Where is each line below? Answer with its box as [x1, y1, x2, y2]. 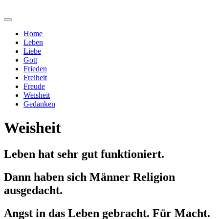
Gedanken [23, 100, 55, 108]
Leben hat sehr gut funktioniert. [4, 147, 167, 160]
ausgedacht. [4, 183, 63, 197]
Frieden [23, 65, 47, 73]
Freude [23, 82, 45, 90]
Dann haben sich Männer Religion [4, 170, 175, 183]
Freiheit [23, 73, 47, 82]
